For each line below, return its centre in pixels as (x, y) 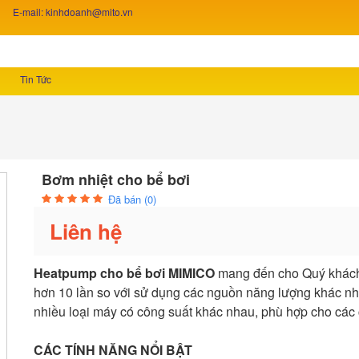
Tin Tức (36, 79)
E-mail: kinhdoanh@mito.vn (73, 12)
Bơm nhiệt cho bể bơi (116, 180)
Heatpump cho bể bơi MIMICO (126, 273)
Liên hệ (86, 232)
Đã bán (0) (132, 200)
